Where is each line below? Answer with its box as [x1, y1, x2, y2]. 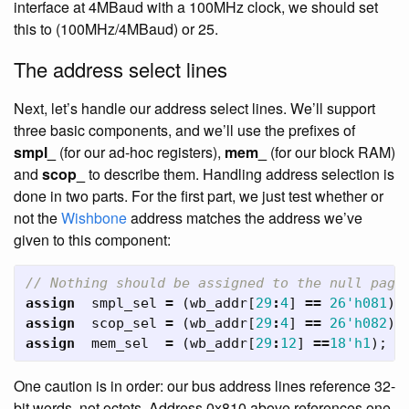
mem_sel [91, 335, 149, 351]
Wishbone [61, 207, 127, 228]
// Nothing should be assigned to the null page [26, 275, 404, 291]
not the [14, 207, 61, 228]
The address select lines [14, 55, 227, 83]
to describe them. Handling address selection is [85, 163, 394, 184]
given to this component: [14, 229, 171, 250]
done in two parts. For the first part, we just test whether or [14, 185, 383, 206]
